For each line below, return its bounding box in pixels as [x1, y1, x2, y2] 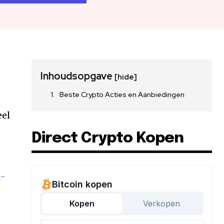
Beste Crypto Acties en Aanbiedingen [59, 90, 185, 99]
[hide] [114, 72, 137, 82]
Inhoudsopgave [40, 69, 115, 82]
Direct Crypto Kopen [31, 130, 184, 146]
